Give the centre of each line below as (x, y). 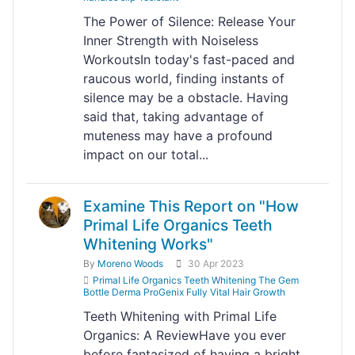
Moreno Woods (130, 263)
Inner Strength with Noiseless (171, 40)
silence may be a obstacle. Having (186, 97)
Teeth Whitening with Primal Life (180, 316)
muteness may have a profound (178, 136)
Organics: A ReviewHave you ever (185, 335)
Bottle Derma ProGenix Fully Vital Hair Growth (184, 292)
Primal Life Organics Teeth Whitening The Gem (196, 280)
